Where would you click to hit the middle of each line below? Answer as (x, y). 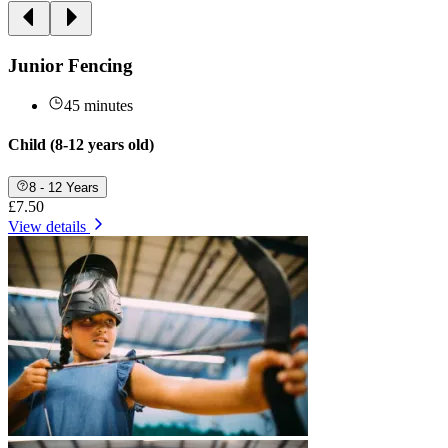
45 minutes (98, 106)
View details (47, 227)
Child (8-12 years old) (81, 145)
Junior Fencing (70, 65)
